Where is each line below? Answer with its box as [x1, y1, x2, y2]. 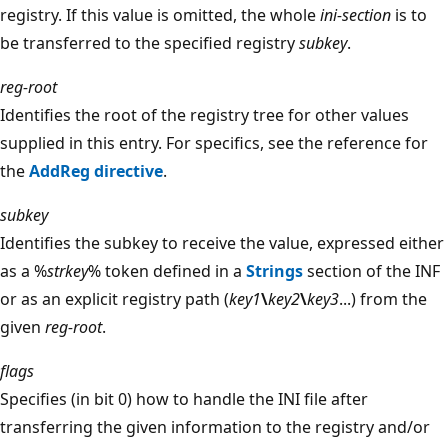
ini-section [320, 3, 391, 26]
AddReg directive [29, 159, 163, 182]
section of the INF [303, 259, 440, 282]
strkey [47, 259, 88, 282]
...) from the [339, 287, 427, 310]
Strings [246, 259, 303, 282]
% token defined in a [88, 259, 246, 282]
